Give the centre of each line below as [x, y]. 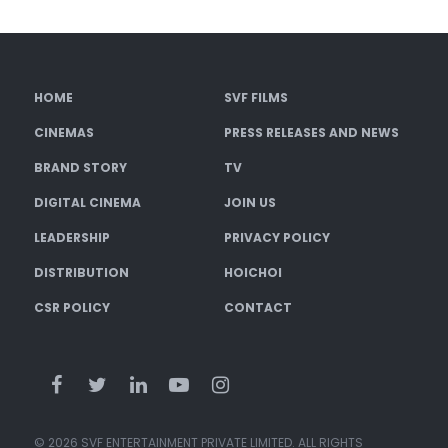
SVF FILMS [255, 98]
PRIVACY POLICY [276, 238]
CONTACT [257, 308]
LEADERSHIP [72, 238]
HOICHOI [252, 273]
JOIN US [249, 203]
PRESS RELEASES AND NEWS [311, 133]
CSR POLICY [72, 308]
